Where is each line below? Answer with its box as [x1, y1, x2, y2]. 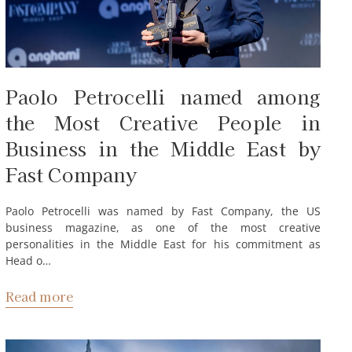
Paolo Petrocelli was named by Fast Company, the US [5, 203, 321, 218]
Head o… [5, 252, 51, 268]
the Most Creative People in [5, 108, 321, 136]
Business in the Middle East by [5, 134, 321, 162]
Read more [5, 286, 74, 306]
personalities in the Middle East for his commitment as [5, 236, 321, 251]
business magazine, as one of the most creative [5, 219, 321, 235]
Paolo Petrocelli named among [5, 82, 321, 110]
